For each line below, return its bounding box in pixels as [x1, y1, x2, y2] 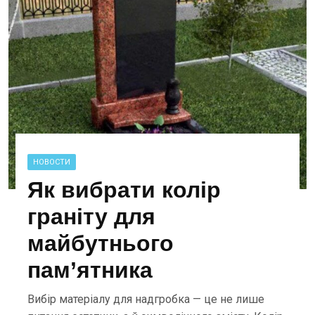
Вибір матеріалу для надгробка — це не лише [27, 292, 265, 306]
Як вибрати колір [27, 177, 221, 202]
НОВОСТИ [33, 157, 71, 167]
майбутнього [27, 231, 174, 256]
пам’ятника [27, 257, 153, 283]
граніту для [27, 204, 156, 229]
